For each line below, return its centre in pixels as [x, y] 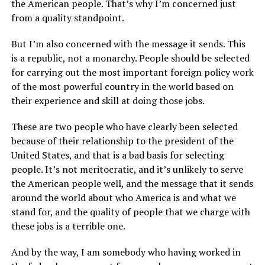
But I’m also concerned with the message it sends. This [128, 44]
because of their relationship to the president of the [122, 141]
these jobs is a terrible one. [68, 226]
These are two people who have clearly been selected [124, 127]
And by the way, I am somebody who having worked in [126, 252]
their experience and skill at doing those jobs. [108, 101]
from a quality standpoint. [68, 18]
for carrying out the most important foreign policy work [132, 72]
